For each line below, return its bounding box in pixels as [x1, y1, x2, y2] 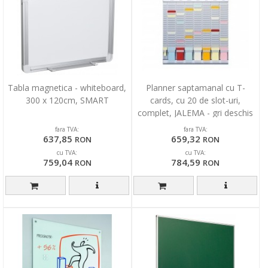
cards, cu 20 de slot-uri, [150, 95, 241, 106]
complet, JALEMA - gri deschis [138, 107, 254, 119]
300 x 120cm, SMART [25, 95, 109, 106]
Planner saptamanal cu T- [145, 82, 245, 94]
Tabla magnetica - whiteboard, [8, 82, 127, 94]
